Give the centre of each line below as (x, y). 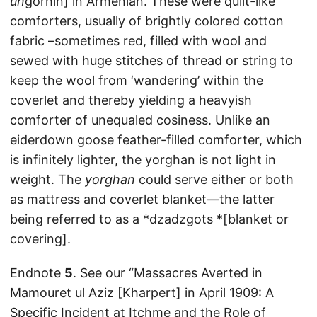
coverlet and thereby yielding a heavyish (131, 100)
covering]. (40, 239)
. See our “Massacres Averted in (168, 273)
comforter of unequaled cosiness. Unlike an (140, 120)
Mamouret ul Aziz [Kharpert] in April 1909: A (142, 293)
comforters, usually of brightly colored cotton (147, 21)
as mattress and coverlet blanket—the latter (142, 200)
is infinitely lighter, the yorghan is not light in (143, 160)
